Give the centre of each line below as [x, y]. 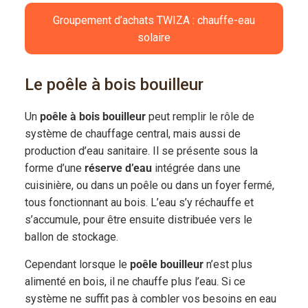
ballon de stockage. [71, 237]
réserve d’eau [119, 168]
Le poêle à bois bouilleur [114, 85]
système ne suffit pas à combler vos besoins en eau [150, 299]
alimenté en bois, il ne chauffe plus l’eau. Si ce [135, 282]
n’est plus [228, 265]
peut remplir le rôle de [200, 117]
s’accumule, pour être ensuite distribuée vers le [138, 220]
